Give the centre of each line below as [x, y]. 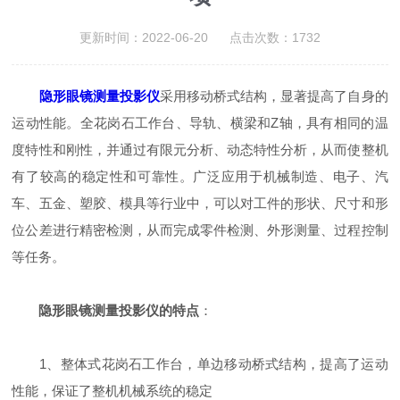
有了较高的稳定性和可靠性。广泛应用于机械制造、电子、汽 [200, 176]
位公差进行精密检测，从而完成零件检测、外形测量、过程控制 [200, 230]
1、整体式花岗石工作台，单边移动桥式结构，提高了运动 [200, 364]
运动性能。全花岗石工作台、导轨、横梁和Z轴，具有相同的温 [200, 123]
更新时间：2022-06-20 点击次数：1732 [200, 37]
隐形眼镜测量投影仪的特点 [119, 310]
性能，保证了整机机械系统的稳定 [112, 391]
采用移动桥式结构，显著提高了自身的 [274, 96]
